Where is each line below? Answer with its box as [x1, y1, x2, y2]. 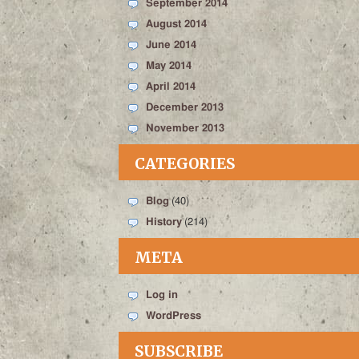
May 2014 [146, 61, 192, 71]
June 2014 [146, 40, 196, 50]
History [146, 217, 182, 228]
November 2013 [146, 123, 224, 134]
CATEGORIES [135, 155, 235, 173]
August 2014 [146, 19, 207, 30]
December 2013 [146, 103, 224, 113]
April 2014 [146, 82, 196, 92]
